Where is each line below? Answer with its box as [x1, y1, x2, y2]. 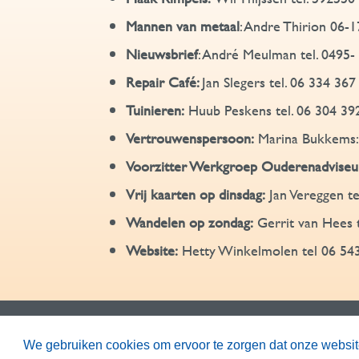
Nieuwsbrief [126, 43, 198, 65]
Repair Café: [126, 71, 202, 93]
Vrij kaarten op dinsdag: [126, 184, 269, 205]
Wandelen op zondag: [126, 212, 257, 233]
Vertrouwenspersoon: [126, 127, 254, 149]
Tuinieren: [126, 99, 184, 121]
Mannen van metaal [126, 15, 240, 37]
